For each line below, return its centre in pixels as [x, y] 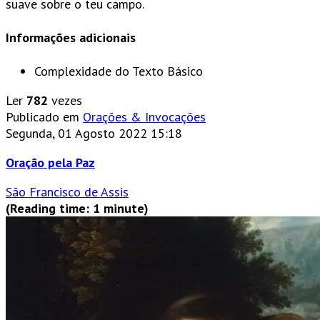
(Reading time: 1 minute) [77, 208]
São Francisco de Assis [67, 191]
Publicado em [42, 116]
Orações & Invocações [144, 116]
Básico [185, 71]
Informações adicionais [71, 37]
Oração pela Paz [50, 162]
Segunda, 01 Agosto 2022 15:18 [94, 133]
